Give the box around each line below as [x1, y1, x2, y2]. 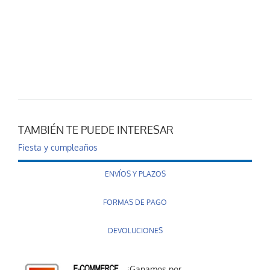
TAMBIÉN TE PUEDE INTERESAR [18, 122, 174, 137]
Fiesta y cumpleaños [18, 142, 98, 154]
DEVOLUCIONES [107, 226, 163, 236]
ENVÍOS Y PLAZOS [104, 169, 166, 179]
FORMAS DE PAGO [103, 198, 167, 207]
